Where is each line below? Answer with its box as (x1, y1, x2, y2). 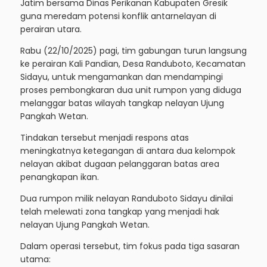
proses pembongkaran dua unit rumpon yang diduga (20, 83, 241, 96)
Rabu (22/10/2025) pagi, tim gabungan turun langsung (20, 44, 247, 57)
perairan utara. (20, 23, 82, 35)
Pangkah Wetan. (20, 110, 88, 122)
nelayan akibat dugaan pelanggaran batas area (20, 225, 219, 238)
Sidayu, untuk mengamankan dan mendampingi (20, 70, 223, 83)
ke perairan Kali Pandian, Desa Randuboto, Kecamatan (20, 57, 246, 70)
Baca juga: (32, 135, 78, 147)
